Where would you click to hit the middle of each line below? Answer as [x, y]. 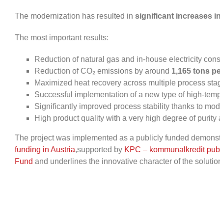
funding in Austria [45, 150]
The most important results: [62, 38]
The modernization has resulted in [75, 16]
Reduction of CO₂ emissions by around [103, 71]
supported [96, 150]
